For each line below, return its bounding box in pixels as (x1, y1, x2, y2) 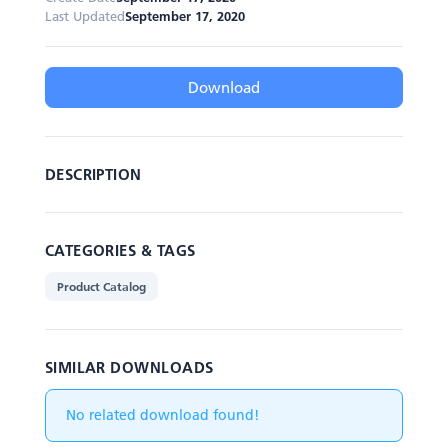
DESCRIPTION (44, 164, 142, 184)
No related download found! (65, 406, 259, 424)
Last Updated (44, 8, 125, 24)
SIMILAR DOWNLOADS (44, 357, 214, 377)
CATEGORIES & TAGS (44, 240, 196, 260)
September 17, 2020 (124, 8, 245, 24)
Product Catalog (56, 279, 146, 294)
